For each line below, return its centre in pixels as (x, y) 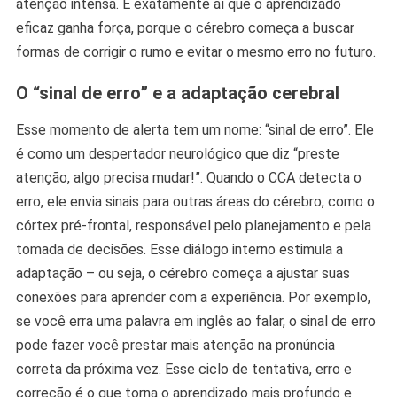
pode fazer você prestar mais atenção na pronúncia (175, 345)
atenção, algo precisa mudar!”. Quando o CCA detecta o (188, 177)
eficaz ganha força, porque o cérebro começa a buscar (185, 27)
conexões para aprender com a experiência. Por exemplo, (193, 297)
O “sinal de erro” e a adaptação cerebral (177, 93)
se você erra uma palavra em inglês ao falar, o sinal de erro (195, 321)
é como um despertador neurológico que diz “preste (177, 153)
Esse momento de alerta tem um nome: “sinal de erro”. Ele (195, 129)
